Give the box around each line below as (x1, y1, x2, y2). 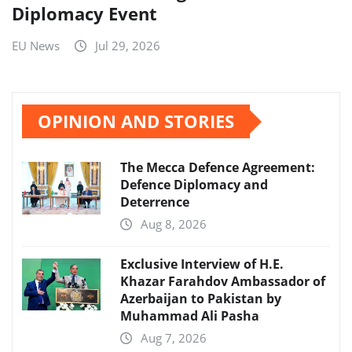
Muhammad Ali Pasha (120, 307, 259, 325)
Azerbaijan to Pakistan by (120, 290, 281, 308)
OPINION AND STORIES (38, 109, 234, 134)
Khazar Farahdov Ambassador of (120, 273, 325, 291)
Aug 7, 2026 (141, 330, 207, 346)
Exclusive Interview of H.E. (120, 255, 284, 273)
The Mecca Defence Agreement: (120, 159, 315, 177)
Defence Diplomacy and (120, 176, 268, 194)
